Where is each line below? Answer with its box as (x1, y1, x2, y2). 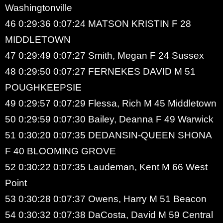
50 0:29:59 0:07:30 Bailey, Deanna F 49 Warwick (5, 113, 214, 124)
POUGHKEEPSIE (5, 82, 82, 93)
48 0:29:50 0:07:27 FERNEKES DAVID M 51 (5, 66, 196, 77)
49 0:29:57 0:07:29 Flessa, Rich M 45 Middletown (5, 98, 217, 109)
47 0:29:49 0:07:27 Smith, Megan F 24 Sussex (5, 50, 204, 61)
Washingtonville (5, 2, 72, 13)
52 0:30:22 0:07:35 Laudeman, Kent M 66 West (5, 161, 208, 172)
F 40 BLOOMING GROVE (5, 145, 116, 156)
